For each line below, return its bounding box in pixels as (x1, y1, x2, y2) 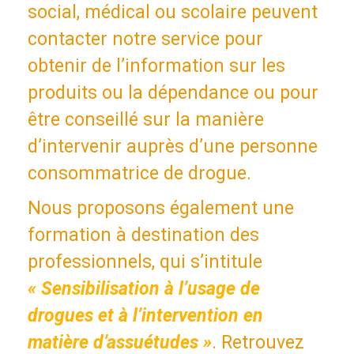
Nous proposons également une (28, 197, 294, 219)
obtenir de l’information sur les (28, 55, 285, 77)
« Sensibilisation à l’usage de (28, 277, 260, 299)
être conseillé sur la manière (28, 108, 264, 130)
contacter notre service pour (28, 28, 263, 50)
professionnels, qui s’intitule (28, 250, 262, 273)
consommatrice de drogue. (28, 162, 251, 184)
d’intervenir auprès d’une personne (28, 135, 318, 157)
